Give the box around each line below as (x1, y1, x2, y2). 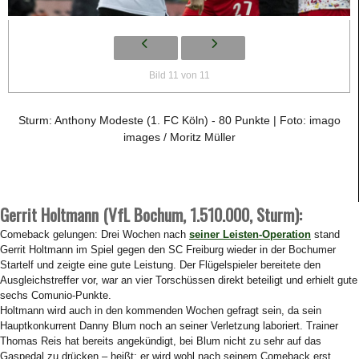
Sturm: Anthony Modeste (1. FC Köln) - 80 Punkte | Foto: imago (18, 114, 341, 127)
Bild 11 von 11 (148, 70, 210, 81)
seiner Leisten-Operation (189, 228, 311, 240)
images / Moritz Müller (123, 131, 236, 143)
